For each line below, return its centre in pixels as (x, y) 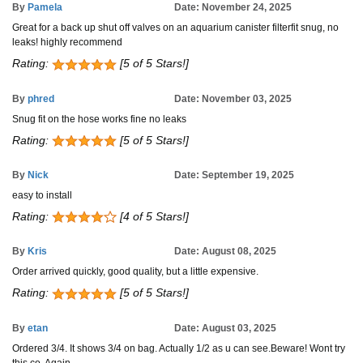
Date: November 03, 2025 (233, 98)
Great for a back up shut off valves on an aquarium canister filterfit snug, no (175, 28)
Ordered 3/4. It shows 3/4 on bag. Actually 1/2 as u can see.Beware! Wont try (179, 348)
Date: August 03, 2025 (225, 328)
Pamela (45, 8)
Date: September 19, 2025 (234, 175)
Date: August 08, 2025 (225, 252)
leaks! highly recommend (67, 43)
